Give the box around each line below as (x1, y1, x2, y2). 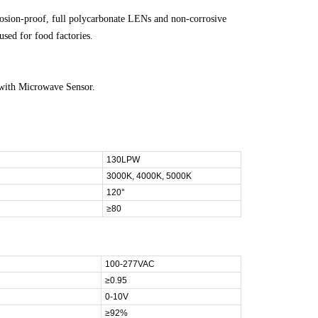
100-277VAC (105, 259, 155, 269)
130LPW (106, 155, 141, 165)
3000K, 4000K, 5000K (106, 171, 192, 181)
